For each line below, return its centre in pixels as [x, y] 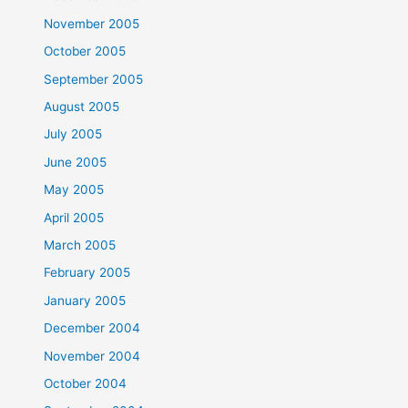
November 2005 [92, 23]
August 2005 [82, 106]
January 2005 [85, 300]
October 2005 [85, 51]
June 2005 [76, 162]
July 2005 [73, 134]
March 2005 [80, 245]
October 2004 [86, 384]
